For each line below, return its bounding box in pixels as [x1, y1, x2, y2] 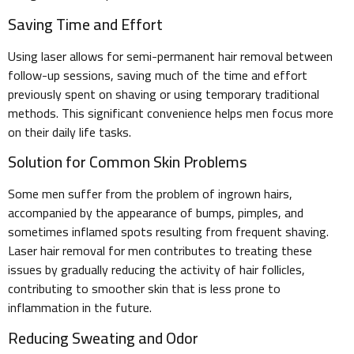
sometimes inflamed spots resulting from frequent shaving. [8, 220, 329, 244]
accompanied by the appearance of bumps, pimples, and [8, 201, 303, 225]
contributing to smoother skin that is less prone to [8, 277, 281, 301]
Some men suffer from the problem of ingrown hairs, [8, 182, 292, 206]
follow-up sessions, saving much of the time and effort [8, 62, 307, 87]
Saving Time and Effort [8, 9, 163, 39]
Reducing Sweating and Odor [8, 322, 198, 352]
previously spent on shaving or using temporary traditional [8, 81, 319, 106]
